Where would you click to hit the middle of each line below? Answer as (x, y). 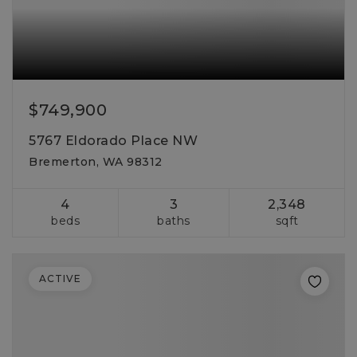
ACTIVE (60, 279)
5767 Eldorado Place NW (113, 141)
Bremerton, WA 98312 (96, 162)
